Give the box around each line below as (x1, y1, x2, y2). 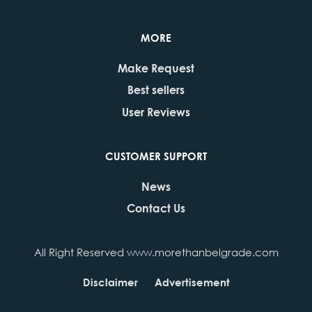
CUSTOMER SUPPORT (105, 148, 207, 164)
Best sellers (127, 81, 185, 98)
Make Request (118, 59, 194, 76)
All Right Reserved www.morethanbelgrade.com (33, 246, 279, 259)
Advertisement (154, 274, 230, 290)
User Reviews (122, 103, 190, 120)
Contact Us (127, 200, 185, 217)
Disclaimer (82, 274, 138, 290)
